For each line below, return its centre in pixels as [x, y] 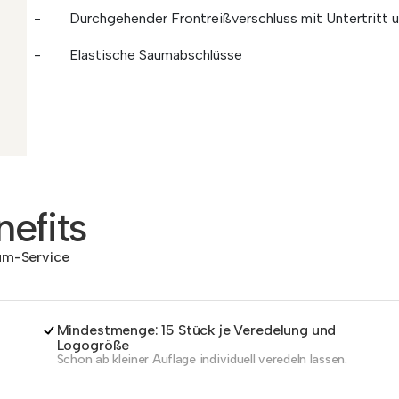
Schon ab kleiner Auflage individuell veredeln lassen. [202, 359]
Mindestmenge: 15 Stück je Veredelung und [196, 330]
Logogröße [93, 345]
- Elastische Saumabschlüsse [138, 55]
